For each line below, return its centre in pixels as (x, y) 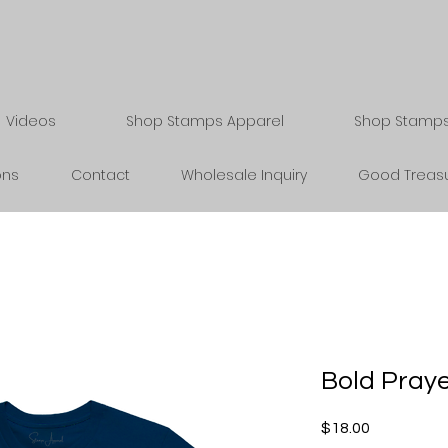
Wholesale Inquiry (243, 175)
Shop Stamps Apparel (205, 121)
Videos (31, 121)
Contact (100, 175)
